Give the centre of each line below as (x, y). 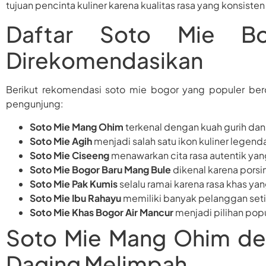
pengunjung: (35, 104)
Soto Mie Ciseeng (69, 155)
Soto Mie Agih (61, 141)
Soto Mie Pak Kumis (74, 183)
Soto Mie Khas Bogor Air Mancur (102, 212)
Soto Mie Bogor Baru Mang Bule (100, 169)
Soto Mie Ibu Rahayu (75, 198)
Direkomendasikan (104, 60)
